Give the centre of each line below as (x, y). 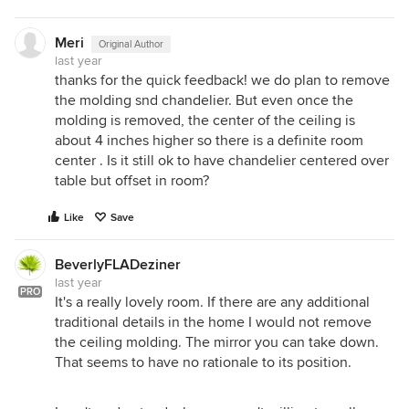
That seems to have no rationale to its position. (203, 362)
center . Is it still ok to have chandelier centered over (222, 160)
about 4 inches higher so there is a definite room (209, 140)
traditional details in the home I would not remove (213, 322)
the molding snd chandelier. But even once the (204, 100)
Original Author (131, 44)
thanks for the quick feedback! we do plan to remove (222, 80)
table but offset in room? (132, 180)
